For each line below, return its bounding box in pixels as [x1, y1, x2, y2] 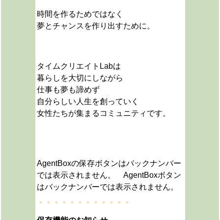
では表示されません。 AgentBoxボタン [36, 171, 181, 179]
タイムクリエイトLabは [36, 62, 121, 70]
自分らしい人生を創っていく [36, 97, 139, 106]
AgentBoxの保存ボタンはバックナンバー [36, 159, 181, 167]
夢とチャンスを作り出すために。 [36, 22, 155, 30]
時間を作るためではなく [36, 10, 123, 18]
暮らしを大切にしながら [36, 74, 123, 82]
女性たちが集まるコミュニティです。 [36, 109, 170, 117]
